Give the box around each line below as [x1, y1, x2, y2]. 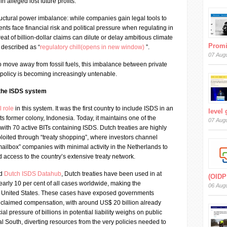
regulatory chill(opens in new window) [40, 44, 146, 51]
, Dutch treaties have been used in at [61, 170, 162, 177]
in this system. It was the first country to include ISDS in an [14, 105, 173, 112]
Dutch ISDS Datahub [4, 170, 61, 177]
